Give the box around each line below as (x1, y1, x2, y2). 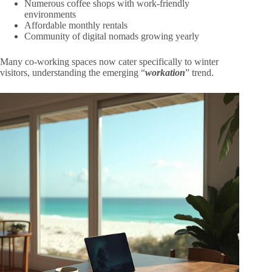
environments (24, 9, 76, 20)
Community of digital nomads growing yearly (24, 31, 199, 42)
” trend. (185, 67, 214, 78)
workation (145, 67, 185, 78)
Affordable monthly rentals (24, 20, 127, 31)
